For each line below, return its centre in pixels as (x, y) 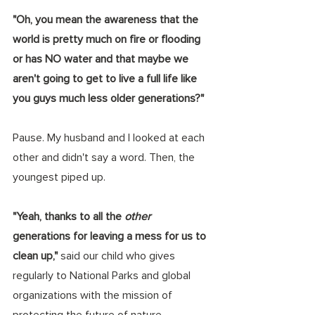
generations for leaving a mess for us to (111, 236)
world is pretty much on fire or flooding (108, 39)
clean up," (37, 256)
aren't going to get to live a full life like (106, 78)
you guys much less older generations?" (108, 98)
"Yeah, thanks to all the (69, 216)
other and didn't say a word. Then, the (105, 157)
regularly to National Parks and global (103, 275)
